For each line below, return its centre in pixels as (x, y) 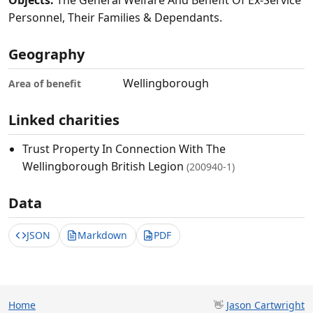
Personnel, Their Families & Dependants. (115, 18)
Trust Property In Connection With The (124, 149)
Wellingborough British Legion (104, 167)
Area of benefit (45, 83)
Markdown (102, 235)
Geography (46, 54)
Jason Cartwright (265, 305)
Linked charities (64, 120)
